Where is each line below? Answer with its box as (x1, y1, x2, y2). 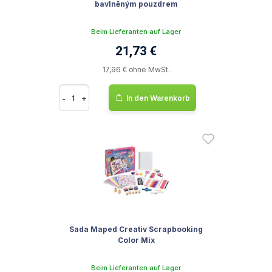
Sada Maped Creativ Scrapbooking (69, 225, 203, 234)
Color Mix (117, 236, 155, 245)
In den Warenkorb (126, 93, 190, 103)
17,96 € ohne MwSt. (102, 65, 170, 74)
